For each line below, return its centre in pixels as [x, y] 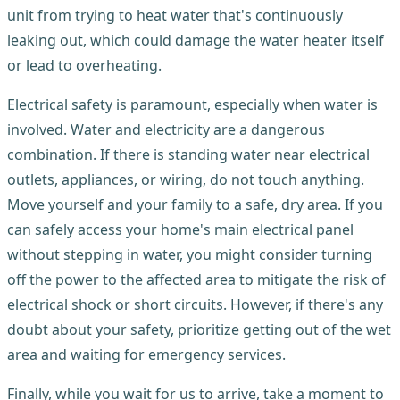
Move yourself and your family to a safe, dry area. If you [195, 204]
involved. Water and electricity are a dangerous [166, 129]
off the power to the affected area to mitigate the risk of [196, 279]
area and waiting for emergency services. [146, 354]
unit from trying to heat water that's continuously [175, 15]
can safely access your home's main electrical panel [180, 229]
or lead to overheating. [84, 65]
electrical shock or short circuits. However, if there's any [195, 304]
